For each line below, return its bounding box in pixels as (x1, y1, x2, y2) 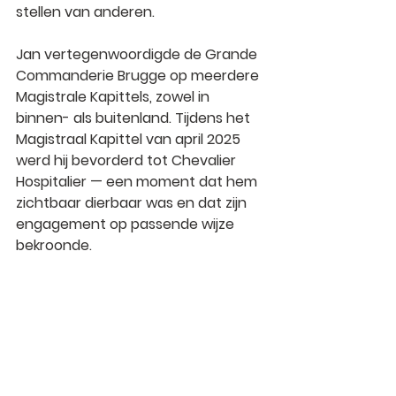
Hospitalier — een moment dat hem (16, 171, 261, 193)
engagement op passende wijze (16, 214, 238, 235)
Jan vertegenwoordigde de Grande (16, 44, 261, 65)
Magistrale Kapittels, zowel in (16, 87, 213, 108)
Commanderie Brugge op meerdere (16, 65, 263, 87)
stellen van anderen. (16, 2, 155, 23)
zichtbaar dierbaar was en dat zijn (16, 193, 250, 214)
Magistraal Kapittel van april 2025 (16, 129, 244, 150)
